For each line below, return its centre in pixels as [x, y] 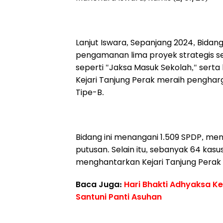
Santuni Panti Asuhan [119, 197]
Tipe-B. [90, 92]
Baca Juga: [100, 184]
